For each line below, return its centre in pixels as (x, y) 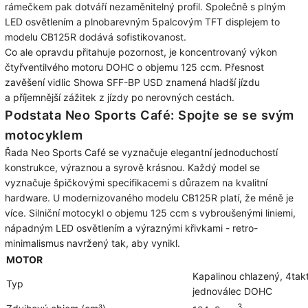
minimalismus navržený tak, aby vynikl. (92, 243)
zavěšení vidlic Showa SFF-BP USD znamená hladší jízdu (132, 82)
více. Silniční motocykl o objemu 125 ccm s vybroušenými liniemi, (150, 213)
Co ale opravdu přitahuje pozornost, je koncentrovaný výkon (141, 52)
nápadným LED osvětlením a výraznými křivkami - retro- (131, 228)
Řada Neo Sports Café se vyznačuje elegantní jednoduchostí (141, 153)
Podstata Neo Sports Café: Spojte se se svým (150, 115)
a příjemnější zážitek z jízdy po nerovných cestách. (120, 98)
